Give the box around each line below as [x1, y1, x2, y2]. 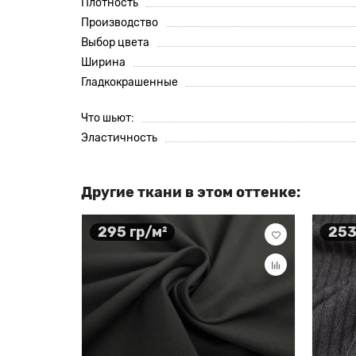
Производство [81, 16, 158, 29]
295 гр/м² [98, 222, 167, 241]
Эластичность [81, 131, 157, 145]
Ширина [81, 56, 126, 69]
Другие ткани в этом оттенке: [81, 184, 300, 201]
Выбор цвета [81, 36, 149, 49]
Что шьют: [81, 111, 134, 125]
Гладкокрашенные [81, 75, 178, 89]
